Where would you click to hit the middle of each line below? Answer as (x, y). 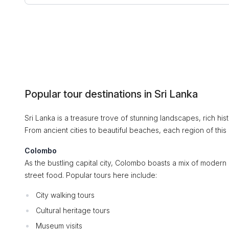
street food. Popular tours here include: (91, 175)
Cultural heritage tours (73, 210)
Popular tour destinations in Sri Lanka (111, 94)
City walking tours (65, 195)
